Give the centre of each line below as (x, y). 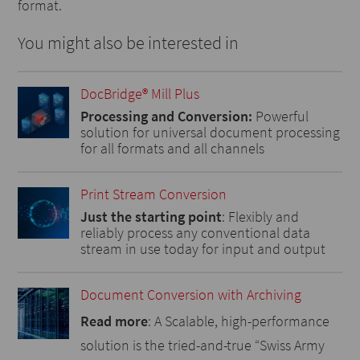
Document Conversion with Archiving (190, 295)
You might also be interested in (129, 43)
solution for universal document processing (210, 132)
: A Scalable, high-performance (238, 321)
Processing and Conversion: (166, 116)
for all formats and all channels (172, 148)
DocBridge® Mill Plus (139, 94)
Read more (114, 321)
